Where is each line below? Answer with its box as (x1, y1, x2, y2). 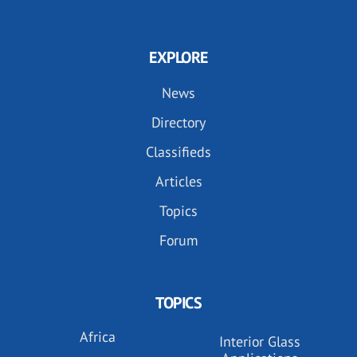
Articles (155, 172, 202, 190)
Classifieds (146, 143, 211, 161)
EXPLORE (149, 47, 208, 68)
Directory (151, 113, 206, 131)
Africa (80, 328, 116, 346)
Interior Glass (218, 332, 300, 351)
